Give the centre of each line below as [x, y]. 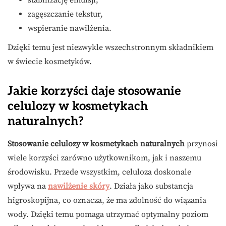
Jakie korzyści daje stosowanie [94, 91]
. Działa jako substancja [151, 186]
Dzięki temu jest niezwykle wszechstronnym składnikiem [110, 48]
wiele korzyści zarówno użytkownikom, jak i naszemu [104, 158]
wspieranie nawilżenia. [70, 29]
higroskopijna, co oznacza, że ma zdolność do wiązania [107, 201]
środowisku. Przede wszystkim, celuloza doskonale [99, 172]
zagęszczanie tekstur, [65, 14]
